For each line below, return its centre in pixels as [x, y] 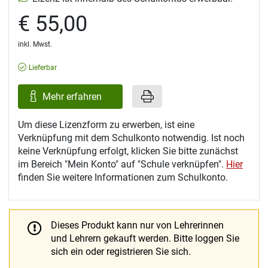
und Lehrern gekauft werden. [112, 239]
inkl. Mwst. [35, 45]
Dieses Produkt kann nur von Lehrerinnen [137, 226]
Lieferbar [43, 68]
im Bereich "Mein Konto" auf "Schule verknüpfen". [122, 165]
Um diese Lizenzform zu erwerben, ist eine [106, 125]
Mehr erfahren [73, 96]
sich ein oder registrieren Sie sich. [121, 252]
